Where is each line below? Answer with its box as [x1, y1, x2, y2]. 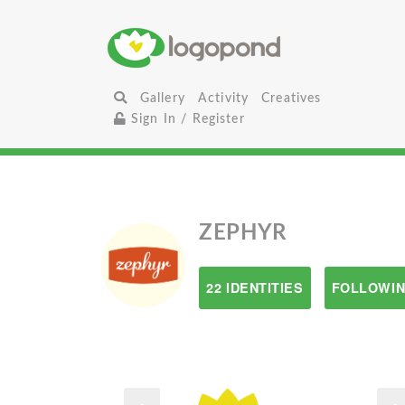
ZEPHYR [199, 222, 287, 244]
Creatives [261, 91, 322, 105]
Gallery [139, 91, 185, 105]
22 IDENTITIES [206, 278, 304, 297]
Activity [197, 91, 250, 105]
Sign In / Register [126, 112, 245, 126]
